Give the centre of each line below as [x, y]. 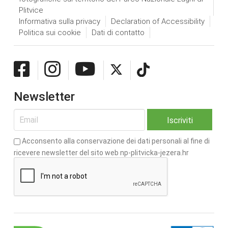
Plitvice [31, 10]
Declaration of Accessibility [158, 22]
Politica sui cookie [50, 33]
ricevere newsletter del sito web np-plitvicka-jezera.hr [101, 152]
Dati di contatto [118, 33]
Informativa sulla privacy [59, 22]
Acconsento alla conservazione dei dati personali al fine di [115, 141]
